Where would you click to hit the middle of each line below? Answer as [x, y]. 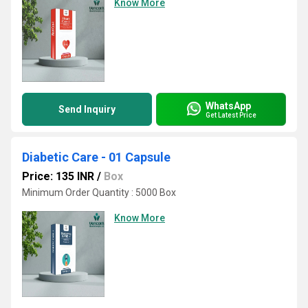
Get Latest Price [231, 115]
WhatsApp [228, 106]
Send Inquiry [87, 109]
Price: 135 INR [58, 176]
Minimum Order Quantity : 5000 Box [99, 192]
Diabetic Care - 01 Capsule [96, 157]
